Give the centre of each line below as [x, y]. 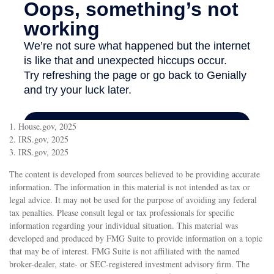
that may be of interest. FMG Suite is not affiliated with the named [124, 251]
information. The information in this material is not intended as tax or [130, 187]
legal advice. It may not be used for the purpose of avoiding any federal [133, 200]
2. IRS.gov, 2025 [39, 139]
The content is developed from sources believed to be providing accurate [135, 174]
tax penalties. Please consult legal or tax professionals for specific [122, 213]
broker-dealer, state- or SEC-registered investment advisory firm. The [129, 264]
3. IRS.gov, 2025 [39, 152]
